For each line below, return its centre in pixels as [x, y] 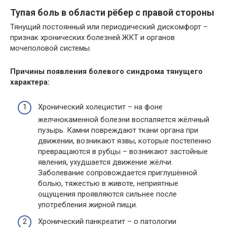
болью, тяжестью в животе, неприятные [108, 183]
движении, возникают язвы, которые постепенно [125, 141]
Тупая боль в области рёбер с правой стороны [112, 12]
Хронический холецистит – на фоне [100, 107]
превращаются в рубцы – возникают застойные [123, 151]
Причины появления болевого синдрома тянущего [106, 71]
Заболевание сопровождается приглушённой [118, 173]
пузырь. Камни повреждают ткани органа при [118, 130]
